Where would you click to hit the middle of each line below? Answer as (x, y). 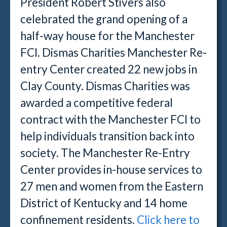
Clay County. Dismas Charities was (105, 86)
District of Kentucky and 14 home (104, 203)
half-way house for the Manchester (107, 36)
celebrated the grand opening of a (104, 19)
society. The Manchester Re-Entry (105, 153)
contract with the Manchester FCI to (110, 119)
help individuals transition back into (107, 136)
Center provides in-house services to (111, 169)
